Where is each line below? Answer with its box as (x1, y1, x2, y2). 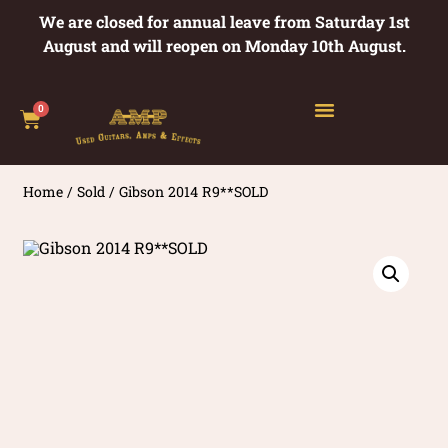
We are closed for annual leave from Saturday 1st (38, 11, 410, 32)
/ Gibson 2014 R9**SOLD (105, 181, 269, 201)
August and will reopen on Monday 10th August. (42, 35, 406, 56)
